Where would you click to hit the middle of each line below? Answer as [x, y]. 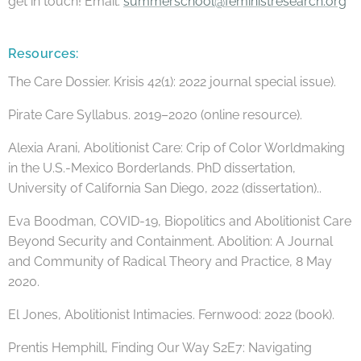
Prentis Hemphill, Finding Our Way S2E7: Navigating [160, 347]
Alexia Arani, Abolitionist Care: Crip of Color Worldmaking [176, 147]
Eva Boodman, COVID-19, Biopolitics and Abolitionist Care [180, 221]
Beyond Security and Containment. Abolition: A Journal [170, 241]
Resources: [44, 53]
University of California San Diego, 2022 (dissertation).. [165, 188]
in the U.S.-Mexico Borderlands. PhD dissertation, [152, 168]
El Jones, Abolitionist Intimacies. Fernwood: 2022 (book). [171, 314]
